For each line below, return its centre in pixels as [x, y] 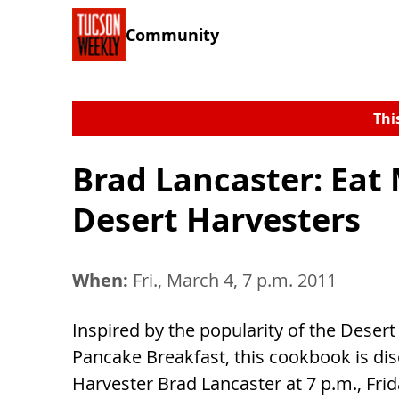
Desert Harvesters [216, 220]
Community [172, 34]
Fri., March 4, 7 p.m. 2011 [232, 280]
